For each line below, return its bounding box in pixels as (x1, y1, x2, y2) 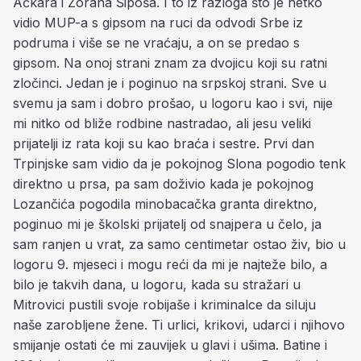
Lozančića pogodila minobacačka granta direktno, (13, 196, 317, 212)
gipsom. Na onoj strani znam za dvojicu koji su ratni (13, 55, 327, 71)
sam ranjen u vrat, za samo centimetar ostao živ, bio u (13, 236, 346, 252)
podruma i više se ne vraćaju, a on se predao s (13, 35, 300, 51)
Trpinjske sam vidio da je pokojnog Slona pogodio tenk (13, 156, 346, 172)
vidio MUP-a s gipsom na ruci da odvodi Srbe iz (13, 15, 303, 31)
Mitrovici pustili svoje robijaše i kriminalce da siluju (13, 297, 316, 313)
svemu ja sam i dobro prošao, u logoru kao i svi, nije (13, 95, 333, 111)
